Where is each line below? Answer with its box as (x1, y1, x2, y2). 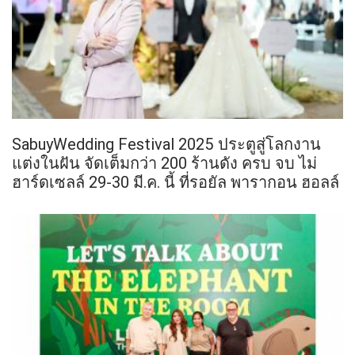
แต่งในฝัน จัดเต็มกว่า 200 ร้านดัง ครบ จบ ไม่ (12, 153, 317, 174)
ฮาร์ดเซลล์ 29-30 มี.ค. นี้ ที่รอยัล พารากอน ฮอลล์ (12, 172, 339, 193)
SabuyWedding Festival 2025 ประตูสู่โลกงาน (12, 134, 321, 155)
